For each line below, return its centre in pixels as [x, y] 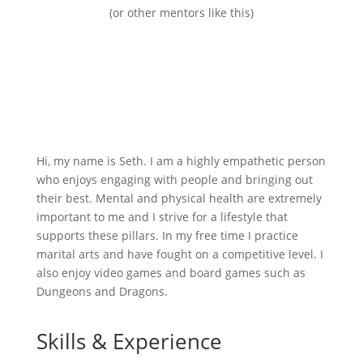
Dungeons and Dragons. [102, 291]
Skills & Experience [129, 341]
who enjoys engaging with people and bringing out [174, 179]
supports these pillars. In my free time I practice [167, 235]
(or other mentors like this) [181, 13]
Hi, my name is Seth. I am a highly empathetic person [181, 161]
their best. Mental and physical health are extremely [179, 198]
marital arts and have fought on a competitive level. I [179, 254]
